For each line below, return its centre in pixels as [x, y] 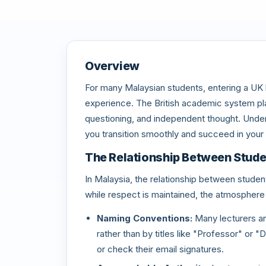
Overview [112, 66]
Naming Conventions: [145, 218]
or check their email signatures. [160, 249]
